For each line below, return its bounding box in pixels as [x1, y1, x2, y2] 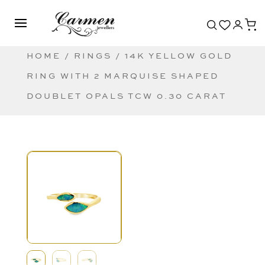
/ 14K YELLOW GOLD [111, 51, 232, 62]
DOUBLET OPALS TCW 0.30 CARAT [26, 91, 227, 102]
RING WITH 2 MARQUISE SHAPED [26, 71, 219, 82]
